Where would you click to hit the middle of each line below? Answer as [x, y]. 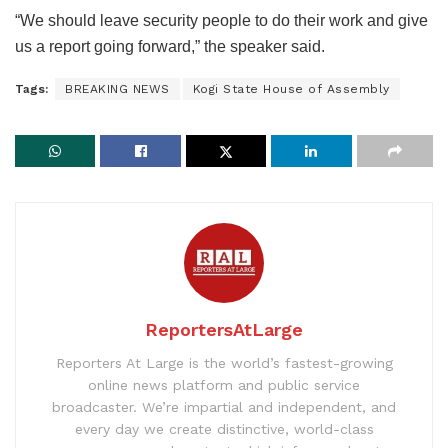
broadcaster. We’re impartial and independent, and [224, 407]
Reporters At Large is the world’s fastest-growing [224, 363]
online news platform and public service [224, 385]
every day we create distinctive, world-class [224, 429]
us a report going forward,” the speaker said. [170, 47]
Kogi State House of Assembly [291, 89]
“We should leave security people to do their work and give [221, 21]
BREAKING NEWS [117, 89]
